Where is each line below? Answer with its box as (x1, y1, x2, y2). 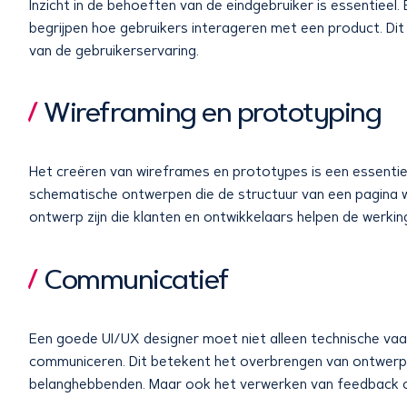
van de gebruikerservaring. (29, 42, 199, 59)
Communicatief (44, 263, 229, 296)
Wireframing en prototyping (44, 96, 381, 130)
